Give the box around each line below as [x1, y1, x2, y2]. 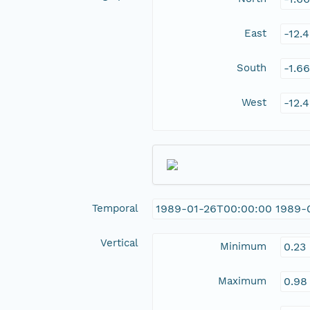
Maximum [218, 275, 266, 288]
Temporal [92, 202, 138, 215]
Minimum [220, 240, 266, 253]
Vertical [100, 237, 138, 250]
